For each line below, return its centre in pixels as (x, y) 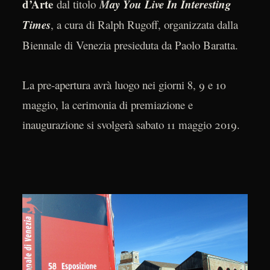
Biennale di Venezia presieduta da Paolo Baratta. (130, 45)
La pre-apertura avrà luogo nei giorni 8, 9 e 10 (124, 85)
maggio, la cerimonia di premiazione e (107, 105)
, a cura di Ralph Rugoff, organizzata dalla (144, 24)
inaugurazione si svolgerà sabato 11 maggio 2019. (131, 125)
